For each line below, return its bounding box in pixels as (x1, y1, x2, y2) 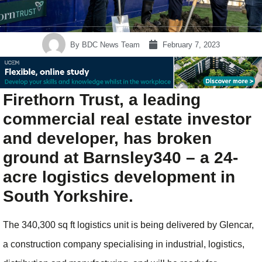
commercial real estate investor (3, 110, 251, 129)
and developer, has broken (3, 129, 212, 148)
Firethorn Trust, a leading (3, 91, 201, 109)
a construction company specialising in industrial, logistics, (3, 239, 244, 250)
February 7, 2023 (163, 40, 220, 49)
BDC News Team (80, 40, 140, 49)
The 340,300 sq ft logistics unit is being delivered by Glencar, (3, 220, 254, 230)
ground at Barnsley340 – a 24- (3, 149, 238, 167)
